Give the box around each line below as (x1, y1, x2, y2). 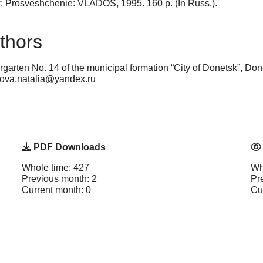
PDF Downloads (31, 141, 106, 152)
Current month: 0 (22, 184, 91, 195)
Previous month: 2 (22, 173, 97, 184)
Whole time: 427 (22, 162, 89, 173)
